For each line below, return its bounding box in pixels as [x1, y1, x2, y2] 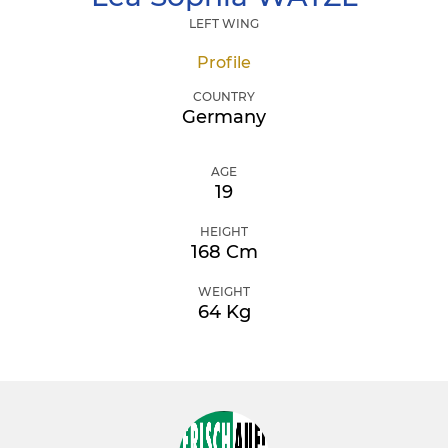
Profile [197, 53, 251, 72]
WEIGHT [198, 284, 250, 299]
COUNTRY [193, 89, 255, 104]
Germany [182, 106, 266, 128]
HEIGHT [200, 224, 248, 239]
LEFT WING [189, 16, 259, 31]
